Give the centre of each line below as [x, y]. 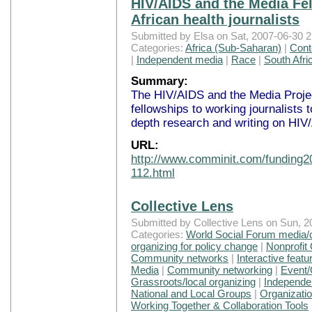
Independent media [180, 59]
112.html [153, 173]
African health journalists [215, 19]
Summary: [159, 81]
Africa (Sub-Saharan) [233, 47]
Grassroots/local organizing [193, 282]
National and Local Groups [191, 294]
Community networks [180, 258]
